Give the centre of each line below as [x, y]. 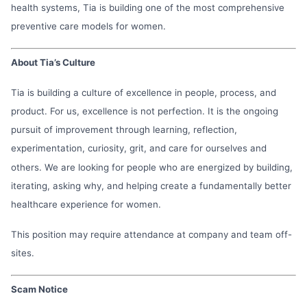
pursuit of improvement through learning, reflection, [124, 129]
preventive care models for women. [88, 26]
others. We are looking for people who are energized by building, [152, 167]
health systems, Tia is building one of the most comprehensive [148, 7]
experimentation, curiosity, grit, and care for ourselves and [139, 148]
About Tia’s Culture [53, 62]
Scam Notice [39, 290]
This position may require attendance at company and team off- [151, 234]
